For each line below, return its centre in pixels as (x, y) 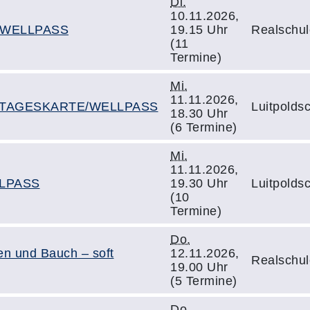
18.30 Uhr (199, 113)
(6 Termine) (204, 127)
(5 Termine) (204, 281)
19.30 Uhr (199, 183)
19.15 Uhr (199, 30)
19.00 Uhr (199, 267)
